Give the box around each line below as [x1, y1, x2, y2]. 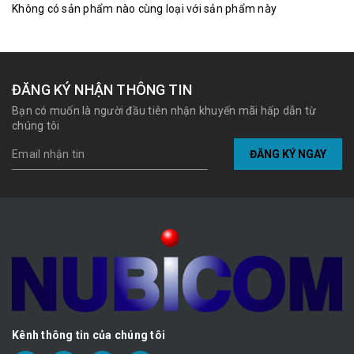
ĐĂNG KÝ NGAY [250, 147, 326, 160]
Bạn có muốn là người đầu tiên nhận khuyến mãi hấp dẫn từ [12, 104, 316, 118]
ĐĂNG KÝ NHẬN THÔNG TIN [12, 81, 192, 99]
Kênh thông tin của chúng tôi [12, 329, 165, 342]
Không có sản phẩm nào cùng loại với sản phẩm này [12, 2, 277, 16]
